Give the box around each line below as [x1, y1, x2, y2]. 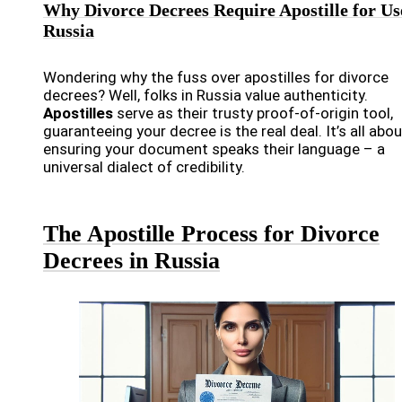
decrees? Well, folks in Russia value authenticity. [43, 86, 368, 105]
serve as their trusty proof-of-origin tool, [113, 104, 393, 123]
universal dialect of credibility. [43, 158, 245, 177]
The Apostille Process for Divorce [43, 221, 380, 248]
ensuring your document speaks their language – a [43, 140, 385, 159]
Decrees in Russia [43, 248, 220, 275]
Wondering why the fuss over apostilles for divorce [43, 68, 389, 87]
